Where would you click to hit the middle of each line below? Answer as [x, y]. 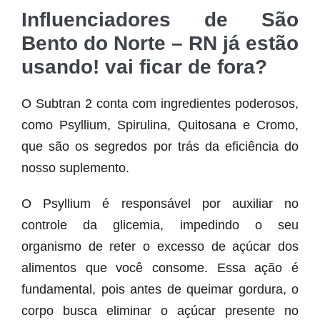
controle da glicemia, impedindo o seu [160, 225]
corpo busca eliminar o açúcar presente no [160, 311]
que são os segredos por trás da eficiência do [160, 147]
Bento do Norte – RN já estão [160, 44]
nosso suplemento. [75, 168]
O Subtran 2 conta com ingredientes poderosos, [160, 104]
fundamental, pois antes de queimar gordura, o [160, 290]
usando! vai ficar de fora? [144, 67]
